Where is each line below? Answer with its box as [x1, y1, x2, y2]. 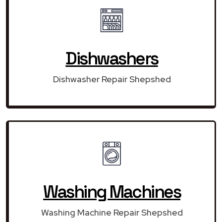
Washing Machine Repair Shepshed [41, 206, 183, 218]
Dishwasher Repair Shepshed [53, 73, 171, 85]
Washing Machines [43, 180, 180, 203]
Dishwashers [65, 47, 158, 69]
